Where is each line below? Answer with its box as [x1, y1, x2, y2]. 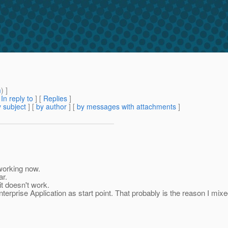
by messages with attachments [77, 101, 176, 112]
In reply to [1, 93, 33, 104]
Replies [43, 93, 67, 104]
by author [36, 101, 67, 112]
